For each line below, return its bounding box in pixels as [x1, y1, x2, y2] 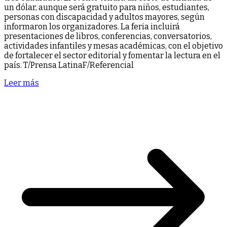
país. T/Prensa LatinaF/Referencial [4, 60, 134, 70]
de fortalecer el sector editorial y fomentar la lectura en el [4, 51, 220, 61]
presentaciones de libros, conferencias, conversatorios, [4, 31, 212, 42]
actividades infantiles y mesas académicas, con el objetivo [4, 41, 223, 51]
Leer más [4, 78, 39, 88]
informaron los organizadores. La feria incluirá [4, 22, 180, 32]
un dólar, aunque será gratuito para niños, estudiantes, [4, 3, 209, 13]
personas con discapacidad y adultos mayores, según [4, 12, 205, 22]
